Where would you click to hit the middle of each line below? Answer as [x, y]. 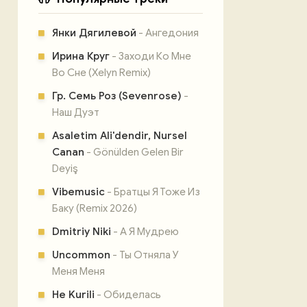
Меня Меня [78, 271]
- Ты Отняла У [145, 255]
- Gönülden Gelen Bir [134, 152]
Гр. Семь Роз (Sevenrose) [117, 96]
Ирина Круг [81, 56]
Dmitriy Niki [82, 232]
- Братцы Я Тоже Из [152, 192]
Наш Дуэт [76, 112]
